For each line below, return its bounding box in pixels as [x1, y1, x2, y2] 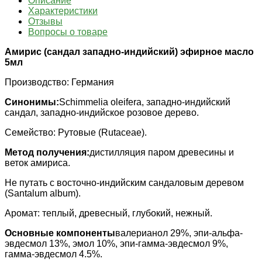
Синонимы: [5, 97, 59, 108]
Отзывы [28, 16, 63, 27]
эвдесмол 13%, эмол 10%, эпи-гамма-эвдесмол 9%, [5, 239, 228, 249]
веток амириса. [5, 158, 70, 168]
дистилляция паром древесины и [89, 147, 234, 158]
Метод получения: [5, 147, 89, 158]
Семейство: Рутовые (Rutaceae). [5, 127, 147, 138]
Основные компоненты [5, 228, 115, 239]
